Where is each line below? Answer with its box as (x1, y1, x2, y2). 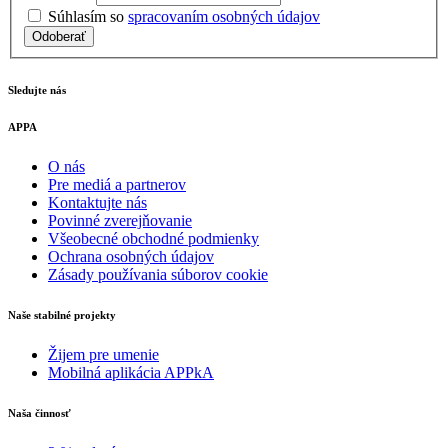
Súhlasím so (44, 7, 128, 25)
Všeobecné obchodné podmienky (48, 229, 259, 247)
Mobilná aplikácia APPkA (48, 363, 214, 381)
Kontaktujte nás (48, 193, 147, 211)
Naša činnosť (8, 406, 71, 419)
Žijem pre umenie (48, 345, 159, 363)
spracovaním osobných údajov (128, 7, 320, 25)
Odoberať (32, 28, 86, 44)
